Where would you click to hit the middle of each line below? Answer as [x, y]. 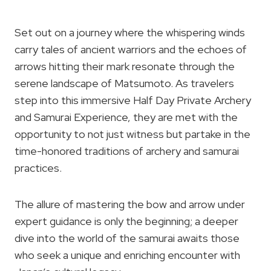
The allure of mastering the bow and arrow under [130, 204]
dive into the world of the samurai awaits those [127, 238]
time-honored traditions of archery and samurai [127, 151]
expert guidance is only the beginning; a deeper [126, 221]
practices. [38, 168]
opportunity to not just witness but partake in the [132, 134]
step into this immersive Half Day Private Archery [133, 100]
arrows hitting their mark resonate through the [125, 66]
